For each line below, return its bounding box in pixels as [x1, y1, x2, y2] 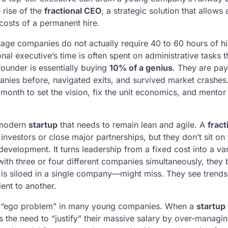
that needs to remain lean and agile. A [58, 120, 208, 130]
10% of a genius [109, 63, 173, 73]
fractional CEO [44, 6, 101, 16]
